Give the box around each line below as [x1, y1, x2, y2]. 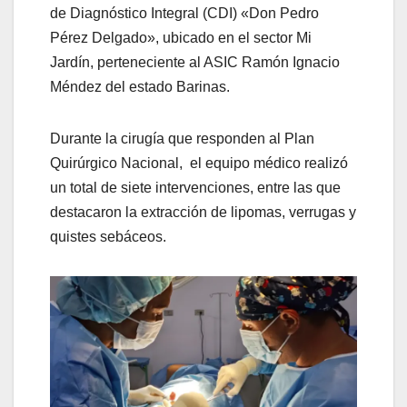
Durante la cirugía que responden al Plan [50, 130, 314, 146]
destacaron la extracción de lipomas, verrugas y [50, 203, 356, 220]
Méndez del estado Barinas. [50, 78, 230, 94]
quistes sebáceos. [50, 228, 166, 244]
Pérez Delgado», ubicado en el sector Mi [50, 29, 312, 45]
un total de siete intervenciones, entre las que [50, 179, 341, 195]
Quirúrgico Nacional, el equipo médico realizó [50, 154, 348, 171]
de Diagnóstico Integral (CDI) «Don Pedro [50, 5, 319, 21]
